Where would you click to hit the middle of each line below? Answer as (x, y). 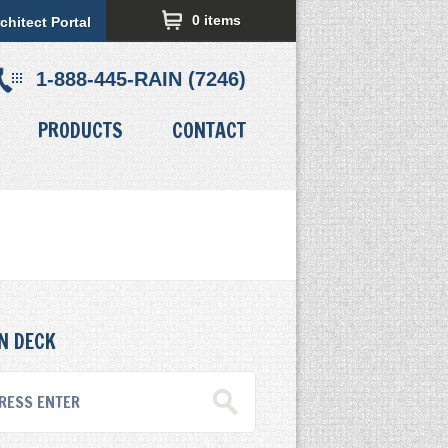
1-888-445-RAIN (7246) (141, 79)
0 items (216, 20)
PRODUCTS (80, 130)
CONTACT (209, 130)
